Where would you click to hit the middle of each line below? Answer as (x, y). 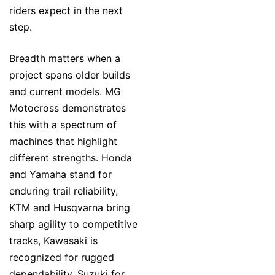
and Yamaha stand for (60, 175)
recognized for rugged (62, 258)
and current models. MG (65, 92)
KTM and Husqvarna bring (70, 208)
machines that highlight (63, 141)
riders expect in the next (66, 11)
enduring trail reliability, (64, 191)
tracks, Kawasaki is (53, 241)
